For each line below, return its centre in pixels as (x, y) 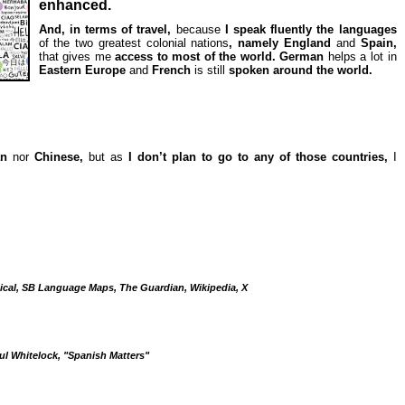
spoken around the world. (300, 70)
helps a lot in (362, 57)
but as (105, 157)
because (198, 29)
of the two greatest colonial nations (134, 43)
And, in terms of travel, (107, 29)
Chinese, (61, 157)
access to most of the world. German (219, 57)
